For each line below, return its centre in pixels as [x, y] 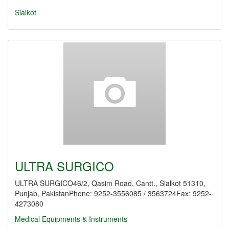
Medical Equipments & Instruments [71, 219]
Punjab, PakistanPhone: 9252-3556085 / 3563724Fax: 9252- [113, 193]
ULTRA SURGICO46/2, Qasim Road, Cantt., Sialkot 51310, [110, 183]
